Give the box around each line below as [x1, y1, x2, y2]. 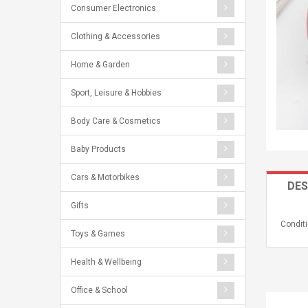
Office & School [71, 285, 128, 295]
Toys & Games [71, 229, 125, 239]
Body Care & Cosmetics [71, 116, 161, 126]
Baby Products [71, 144, 126, 154]
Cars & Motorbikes [71, 173, 140, 182]
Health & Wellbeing [71, 257, 142, 267]
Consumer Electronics [71, 3, 156, 13]
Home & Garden [71, 60, 130, 69]
